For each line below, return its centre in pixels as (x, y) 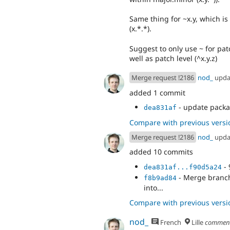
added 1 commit (157, 92)
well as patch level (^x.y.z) (173, 58)
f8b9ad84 (160, 178)
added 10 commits (161, 152)
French (170, 223)
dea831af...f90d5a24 (183, 167)
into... (154, 187)
